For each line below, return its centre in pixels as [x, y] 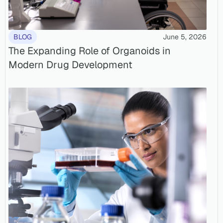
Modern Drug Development [70, 64]
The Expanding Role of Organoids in [90, 51]
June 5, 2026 [185, 37]
